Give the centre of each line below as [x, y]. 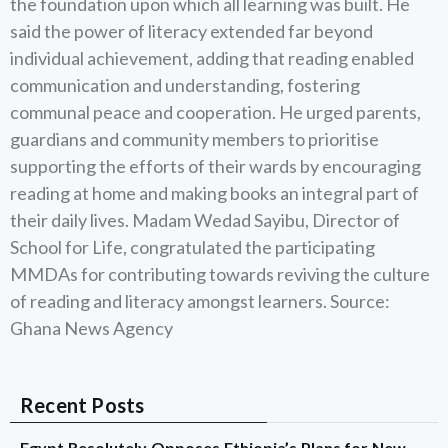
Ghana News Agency [91, 328]
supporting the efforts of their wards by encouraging [215, 166]
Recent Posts [82, 405]
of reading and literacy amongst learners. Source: [200, 301]
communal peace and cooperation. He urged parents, [215, 112]
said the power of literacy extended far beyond [191, 31]
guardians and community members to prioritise [194, 139]
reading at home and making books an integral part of [214, 193]
